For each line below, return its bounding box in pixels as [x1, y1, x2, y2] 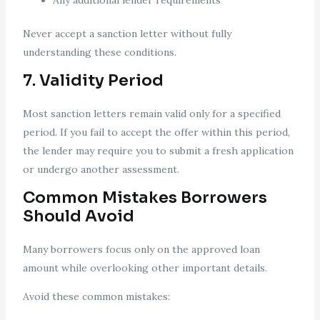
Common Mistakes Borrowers [22, 188, 267, 208]
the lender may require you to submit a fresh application [22, 144, 294, 158]
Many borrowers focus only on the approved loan [22, 243, 260, 256]
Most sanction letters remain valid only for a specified [22, 107, 281, 121]
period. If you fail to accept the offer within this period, [22, 126, 290, 139]
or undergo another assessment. [22, 163, 179, 176]
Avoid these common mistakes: [22, 290, 170, 304]
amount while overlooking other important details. [22, 261, 267, 275]
